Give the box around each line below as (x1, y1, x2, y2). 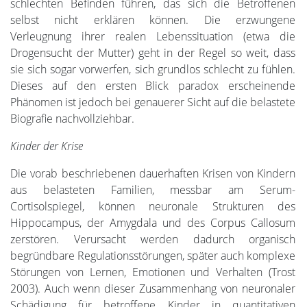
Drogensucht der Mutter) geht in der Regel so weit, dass (10, 45, 295, 60)
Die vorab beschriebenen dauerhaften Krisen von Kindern (10, 165, 295, 181)
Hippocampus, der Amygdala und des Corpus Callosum (10, 214, 295, 230)
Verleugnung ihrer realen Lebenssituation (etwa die (10, 28, 295, 44)
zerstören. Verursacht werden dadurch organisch (10, 231, 295, 247)
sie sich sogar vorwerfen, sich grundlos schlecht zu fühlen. (10, 61, 295, 77)
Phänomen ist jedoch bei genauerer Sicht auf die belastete (10, 94, 295, 110)
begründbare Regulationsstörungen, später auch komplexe (10, 247, 295, 263)
